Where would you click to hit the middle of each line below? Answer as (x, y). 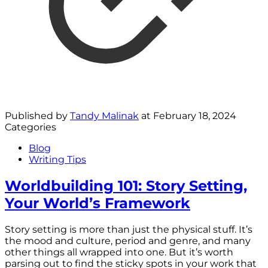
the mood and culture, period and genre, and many (128, 240)
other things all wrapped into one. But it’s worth (119, 252)
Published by (37, 115)
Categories (31, 127)
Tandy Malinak (104, 115)
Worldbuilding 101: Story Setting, (126, 185)
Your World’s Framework (98, 203)
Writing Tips (57, 159)
